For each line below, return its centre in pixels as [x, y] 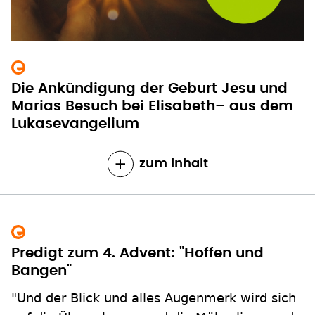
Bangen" [41, 270]
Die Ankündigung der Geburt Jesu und [149, 88]
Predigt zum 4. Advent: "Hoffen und [137, 253]
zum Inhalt [173, 163]
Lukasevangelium [75, 123]
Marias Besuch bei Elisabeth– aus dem [152, 106]
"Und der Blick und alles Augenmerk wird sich [154, 297]
